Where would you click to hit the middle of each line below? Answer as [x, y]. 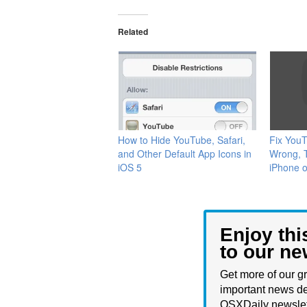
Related [133, 32]
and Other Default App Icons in [185, 153]
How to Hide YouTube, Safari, [182, 139]
